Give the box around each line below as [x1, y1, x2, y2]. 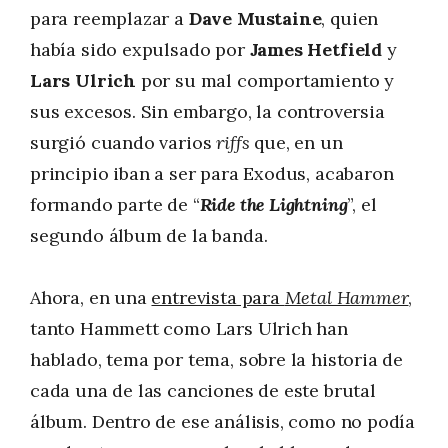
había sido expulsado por [30, 37, 250, 61]
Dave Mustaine [188, 6, 322, 30]
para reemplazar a [30, 6, 189, 30]
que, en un [249, 130, 343, 154]
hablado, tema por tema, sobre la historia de [30, 348, 404, 372]
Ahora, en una [30, 286, 152, 310]
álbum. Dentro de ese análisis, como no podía [30, 410, 416, 434]
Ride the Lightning [199, 192, 348, 216]
